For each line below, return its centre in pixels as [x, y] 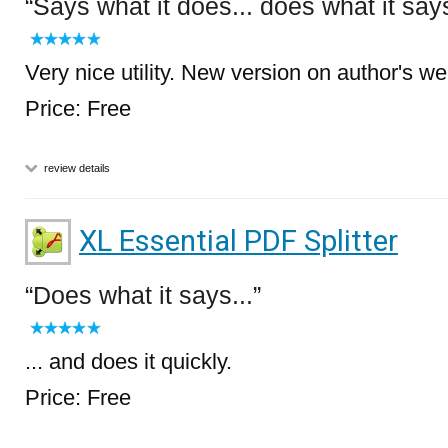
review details [75, 168]
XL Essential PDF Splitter [238, 241]
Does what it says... [143, 295]
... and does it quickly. [128, 361]
